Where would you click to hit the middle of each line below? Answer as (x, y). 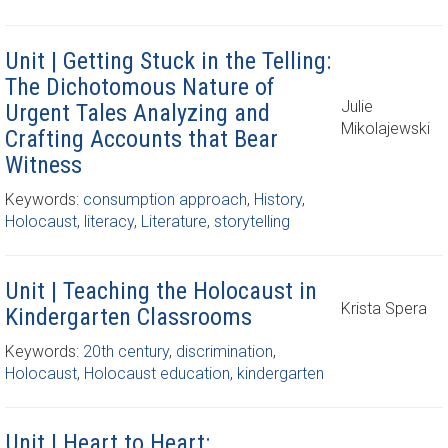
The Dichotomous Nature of (140, 87)
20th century (126, 351)
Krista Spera (384, 308)
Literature (174, 221)
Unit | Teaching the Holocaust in (161, 291)
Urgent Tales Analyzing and (137, 113)
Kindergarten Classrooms (128, 317)
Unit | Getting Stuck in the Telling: (168, 61)
